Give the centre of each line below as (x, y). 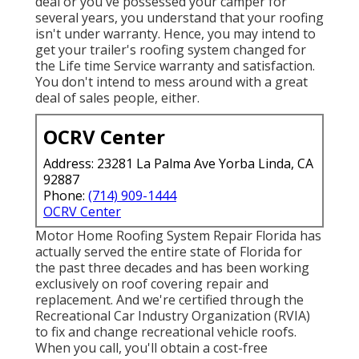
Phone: (66, 195)
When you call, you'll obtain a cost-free (151, 347)
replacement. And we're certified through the (169, 299)
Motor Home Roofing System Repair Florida (166, 235)
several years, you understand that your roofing (179, 17)
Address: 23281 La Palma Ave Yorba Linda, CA (178, 163)
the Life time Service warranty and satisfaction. (175, 65)
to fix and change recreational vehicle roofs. (166, 331)
